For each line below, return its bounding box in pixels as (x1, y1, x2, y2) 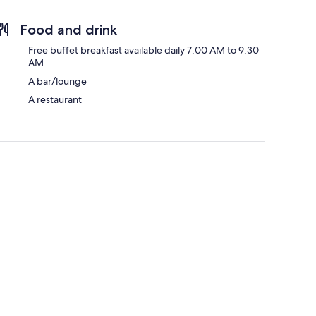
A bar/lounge (28, 74, 87, 87)
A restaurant (28, 92, 82, 106)
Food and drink (20, 20, 117, 38)
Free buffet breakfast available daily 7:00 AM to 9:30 (28, 43, 259, 56)
